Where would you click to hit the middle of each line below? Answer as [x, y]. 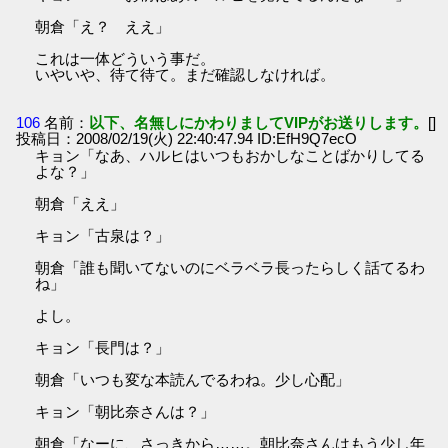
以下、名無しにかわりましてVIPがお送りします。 [259, 122]
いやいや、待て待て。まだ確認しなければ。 [185, 75]
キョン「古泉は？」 [103, 235]
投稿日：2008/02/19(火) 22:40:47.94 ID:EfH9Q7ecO [187, 138]
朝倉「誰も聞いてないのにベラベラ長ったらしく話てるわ [230, 267]
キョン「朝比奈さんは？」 [125, 411]
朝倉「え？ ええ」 [103, 27]
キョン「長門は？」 [103, 347]
